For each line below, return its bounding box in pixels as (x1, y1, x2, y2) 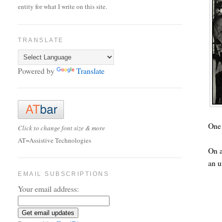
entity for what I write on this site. (18, 2, 108, 11)
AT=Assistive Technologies (18, 135, 92, 145)
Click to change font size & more (18, 123, 106, 132)
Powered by (18, 65, 57, 76)
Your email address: (18, 183, 79, 194)
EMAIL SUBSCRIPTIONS (18, 170, 110, 177)
